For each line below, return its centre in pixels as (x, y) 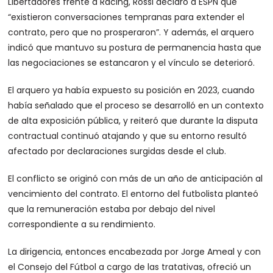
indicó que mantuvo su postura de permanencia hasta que (135, 48)
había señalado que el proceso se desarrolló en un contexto (136, 106)
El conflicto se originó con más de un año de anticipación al (136, 179)
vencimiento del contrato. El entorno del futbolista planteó (133, 194)
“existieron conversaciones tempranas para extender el (126, 17)
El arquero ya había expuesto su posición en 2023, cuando (132, 90)
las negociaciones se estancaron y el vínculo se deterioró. (132, 63)
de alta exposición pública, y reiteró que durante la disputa (133, 121)
